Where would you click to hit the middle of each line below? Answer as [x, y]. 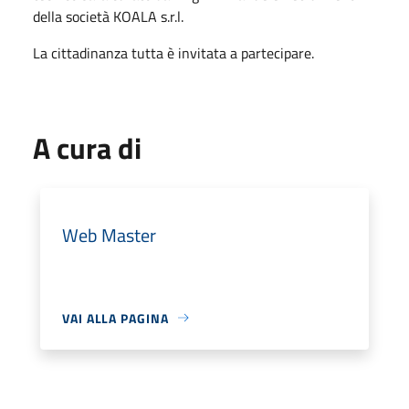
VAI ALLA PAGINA [115, 318]
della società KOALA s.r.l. [108, 16]
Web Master [109, 235]
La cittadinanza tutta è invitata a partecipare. [173, 52]
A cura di [87, 147]
